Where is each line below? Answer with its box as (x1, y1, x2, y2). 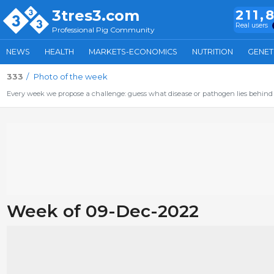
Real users (235, 21, 268, 29)
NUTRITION (192, 47, 233, 56)
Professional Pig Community (52, 24, 155, 34)
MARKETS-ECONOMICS (89, 47, 177, 56)
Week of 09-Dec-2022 (6, 201, 199, 221)
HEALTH (45, 47, 74, 56)
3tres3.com (52, 7, 139, 24)
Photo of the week (33, 72, 108, 81)
